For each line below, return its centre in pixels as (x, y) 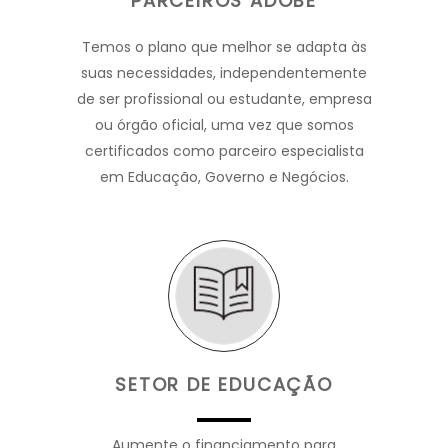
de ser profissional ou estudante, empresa (224, 98)
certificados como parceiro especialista (224, 150)
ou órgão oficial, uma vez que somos (224, 124)
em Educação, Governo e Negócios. (224, 176)
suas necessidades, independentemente (224, 72)
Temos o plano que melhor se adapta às (224, 46)
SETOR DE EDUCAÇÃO (224, 384)
